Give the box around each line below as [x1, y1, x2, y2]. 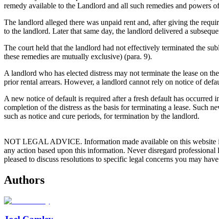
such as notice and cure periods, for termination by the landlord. [4, 111, 199, 120]
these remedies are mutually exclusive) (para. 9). [4, 52, 152, 61]
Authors [4, 173, 44, 186]
